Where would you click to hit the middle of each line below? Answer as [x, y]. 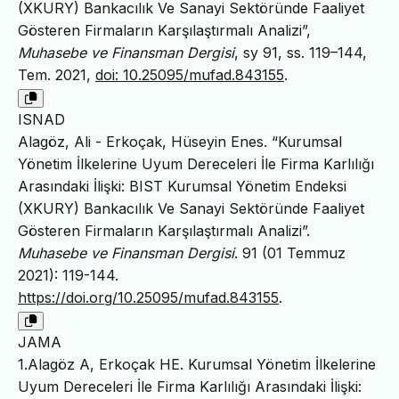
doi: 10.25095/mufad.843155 [190, 75]
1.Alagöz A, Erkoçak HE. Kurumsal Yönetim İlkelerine [197, 365]
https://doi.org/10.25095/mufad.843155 [148, 298]
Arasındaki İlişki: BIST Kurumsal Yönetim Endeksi [182, 187]
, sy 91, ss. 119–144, [301, 53]
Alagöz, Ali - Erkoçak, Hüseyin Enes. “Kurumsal [180, 142]
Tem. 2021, [57, 75]
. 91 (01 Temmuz [290, 253]
